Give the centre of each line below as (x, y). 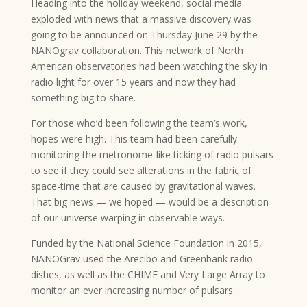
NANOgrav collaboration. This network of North (137, 50)
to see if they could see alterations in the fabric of (141, 170)
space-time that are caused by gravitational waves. (143, 186)
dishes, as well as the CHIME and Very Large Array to (148, 274)
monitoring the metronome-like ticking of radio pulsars (152, 155)
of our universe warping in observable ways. (127, 218)
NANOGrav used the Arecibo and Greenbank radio (142, 259)
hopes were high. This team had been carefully (134, 139)
